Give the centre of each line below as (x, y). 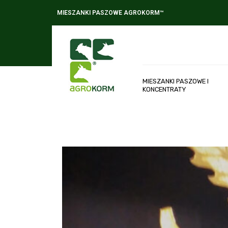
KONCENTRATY (164, 90)
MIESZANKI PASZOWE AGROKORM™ (110, 13)
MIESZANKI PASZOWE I (176, 81)
